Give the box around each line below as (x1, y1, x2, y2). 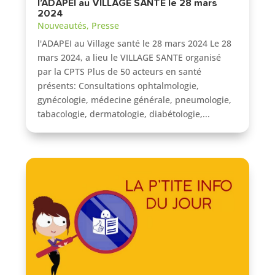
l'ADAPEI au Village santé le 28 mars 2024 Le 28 (37, 37, 232, 49)
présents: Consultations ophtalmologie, (37, 79, 199, 91)
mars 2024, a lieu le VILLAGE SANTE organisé (37, 51, 222, 63)
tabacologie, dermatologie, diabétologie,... (37, 107, 211, 120)
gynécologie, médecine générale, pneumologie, (37, 93, 232, 106)
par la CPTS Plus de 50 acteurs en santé (37, 65, 202, 77)
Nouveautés (37, 19, 87, 31)
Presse (91, 19, 120, 31)
